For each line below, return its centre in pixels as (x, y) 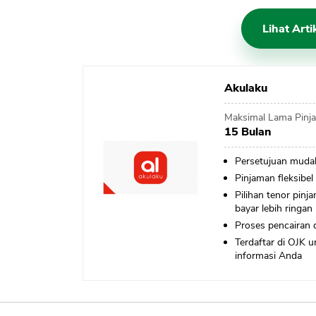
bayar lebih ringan (273, 209)
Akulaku (245, 89)
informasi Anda (268, 256)
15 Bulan (248, 132)
